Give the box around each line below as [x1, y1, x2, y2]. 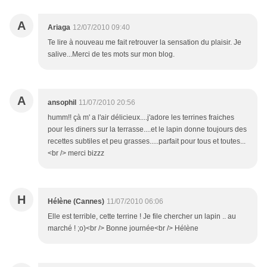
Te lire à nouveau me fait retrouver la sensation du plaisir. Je [48, 38, 241, 47]
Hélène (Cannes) [48, 197, 104, 206]
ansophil [48, 98, 76, 107]
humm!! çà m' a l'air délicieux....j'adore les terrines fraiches [48, 113, 234, 122]
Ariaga [48, 23, 70, 32]
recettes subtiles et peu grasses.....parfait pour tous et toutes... [48, 137, 246, 146]
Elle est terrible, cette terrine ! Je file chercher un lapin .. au [48, 212, 236, 221]
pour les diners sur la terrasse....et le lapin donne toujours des [48, 125, 247, 134]
